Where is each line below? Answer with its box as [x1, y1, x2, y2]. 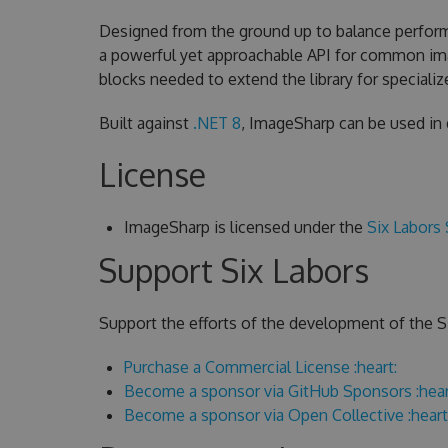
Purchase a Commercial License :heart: [123, 356, 397, 377]
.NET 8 [192, 112, 241, 133]
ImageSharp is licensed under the [123, 216, 367, 237]
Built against [98, 112, 193, 133]
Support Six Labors [98, 249, 369, 291]
